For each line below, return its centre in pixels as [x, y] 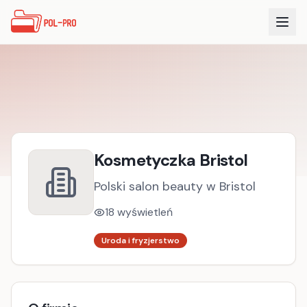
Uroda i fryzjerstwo [140, 241]
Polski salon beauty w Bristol [175, 186]
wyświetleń [144, 212]
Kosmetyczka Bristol [171, 160]
